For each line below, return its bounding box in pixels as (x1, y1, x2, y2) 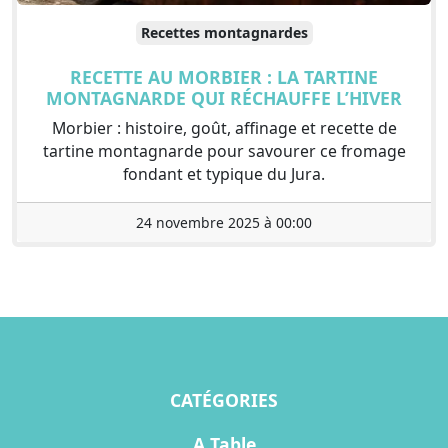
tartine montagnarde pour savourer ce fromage (42, 140, 406, 163)
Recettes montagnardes (140, 23, 308, 43)
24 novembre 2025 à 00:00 (136, 213, 312, 233)
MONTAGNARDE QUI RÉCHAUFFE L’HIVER (46, 86, 402, 111)
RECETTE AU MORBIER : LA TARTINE (70, 65, 378, 90)
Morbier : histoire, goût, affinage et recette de (51, 117, 397, 140)
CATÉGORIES (170, 388, 278, 413)
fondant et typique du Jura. (123, 163, 325, 186)
